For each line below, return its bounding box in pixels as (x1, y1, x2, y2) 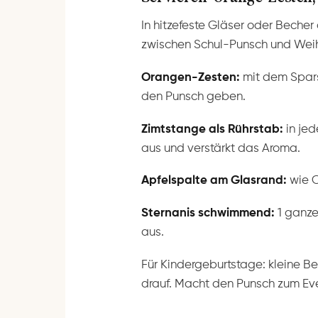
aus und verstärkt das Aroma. (141, 142, 300, 155)
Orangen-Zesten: (141, 71, 240, 84)
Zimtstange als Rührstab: (141, 123, 283, 136)
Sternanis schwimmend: (141, 207, 275, 219)
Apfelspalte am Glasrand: (141, 175, 287, 187)
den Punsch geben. (141, 90, 246, 103)
